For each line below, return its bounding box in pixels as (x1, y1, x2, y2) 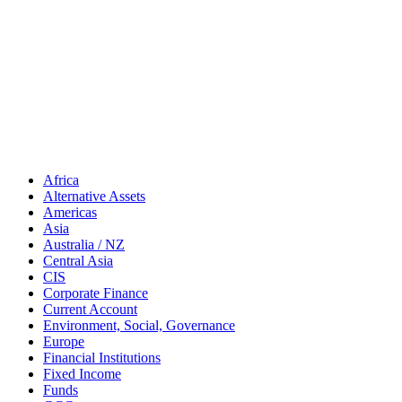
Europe (43, 333, 84, 349)
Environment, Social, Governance (43, 317, 235, 333)
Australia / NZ (43, 236, 125, 252)
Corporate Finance (43, 284, 148, 301)
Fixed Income (43, 365, 121, 381)
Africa (43, 171, 79, 188)
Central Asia (43, 252, 113, 268)
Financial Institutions (43, 349, 161, 365)
